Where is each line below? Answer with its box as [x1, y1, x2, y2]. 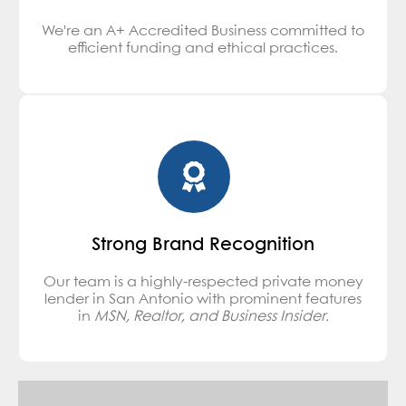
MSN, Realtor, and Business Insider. [93, 309, 329, 324]
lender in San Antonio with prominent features [44, 292, 362, 306]
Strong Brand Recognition [92, 236, 314, 254]
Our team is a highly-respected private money [43, 275, 363, 289]
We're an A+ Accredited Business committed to [42, 24, 364, 38]
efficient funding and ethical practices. [68, 41, 338, 55]
